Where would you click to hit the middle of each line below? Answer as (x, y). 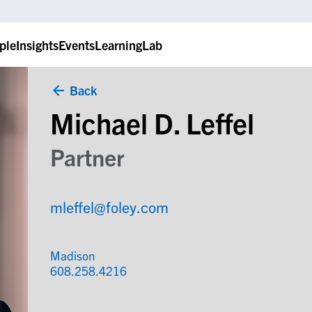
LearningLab (128, 45)
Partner (87, 157)
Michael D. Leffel (152, 123)
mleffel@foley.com (109, 206)
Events (76, 45)
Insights (37, 45)
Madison (72, 255)
